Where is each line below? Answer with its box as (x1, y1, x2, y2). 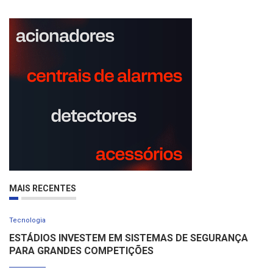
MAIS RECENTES (9, 183, 76, 194)
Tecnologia (9, 216, 46, 225)
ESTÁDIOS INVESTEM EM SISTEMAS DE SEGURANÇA (9, 232, 248, 244)
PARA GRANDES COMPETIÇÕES (9, 245, 154, 257)
